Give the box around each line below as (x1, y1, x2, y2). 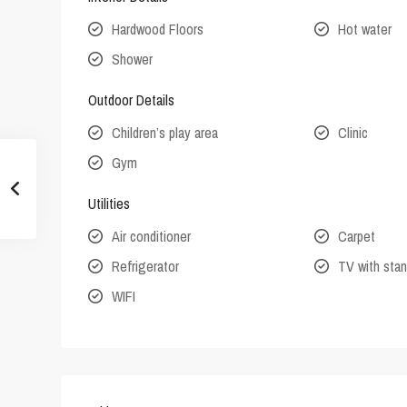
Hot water (338, 19, 392, 40)
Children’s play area (112, 123, 218, 144)
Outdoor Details (88, 90, 174, 111)
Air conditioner (112, 226, 191, 247)
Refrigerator (112, 256, 179, 277)
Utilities (88, 194, 130, 214)
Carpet (338, 226, 376, 247)
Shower (112, 49, 153, 70)
